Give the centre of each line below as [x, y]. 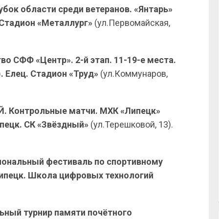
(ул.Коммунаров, [134, 74]
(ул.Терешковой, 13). [131, 124]
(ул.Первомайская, [131, 23]
